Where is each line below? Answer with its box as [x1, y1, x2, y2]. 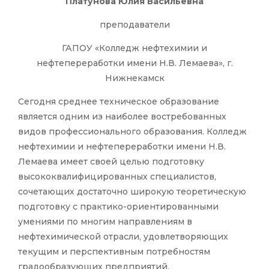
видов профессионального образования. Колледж [18, 126, 247, 138]
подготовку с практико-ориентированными [18, 201, 219, 213]
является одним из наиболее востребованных [18, 111, 226, 122]
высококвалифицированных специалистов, [18, 171, 216, 183]
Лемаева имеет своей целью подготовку [18, 156, 204, 168]
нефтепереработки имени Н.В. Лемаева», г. [36, 58, 233, 69]
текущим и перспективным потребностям [18, 246, 210, 258]
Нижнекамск [104, 73, 165, 84]
